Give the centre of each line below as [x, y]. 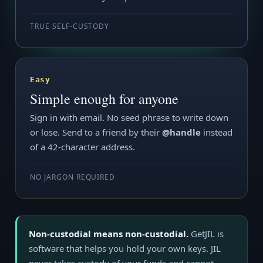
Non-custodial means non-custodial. [109, 234]
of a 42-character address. [82, 147]
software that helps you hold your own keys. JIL [125, 248]
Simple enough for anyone [104, 99]
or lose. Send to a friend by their [96, 132]
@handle [181, 132]
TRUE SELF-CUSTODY [70, 26]
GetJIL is [206, 234]
